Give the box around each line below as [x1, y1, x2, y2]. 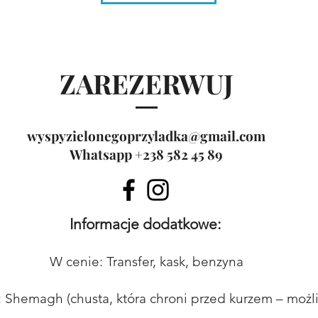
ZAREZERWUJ [59, 65, 234, 102]
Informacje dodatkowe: [69, 215, 224, 233]
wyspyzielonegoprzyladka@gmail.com [27, 126, 265, 145]
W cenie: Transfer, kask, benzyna [50, 253, 243, 270]
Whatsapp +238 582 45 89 [70, 145, 223, 163]
